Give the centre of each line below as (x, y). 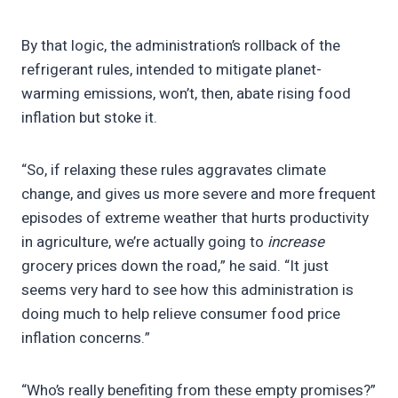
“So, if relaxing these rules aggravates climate (174, 171)
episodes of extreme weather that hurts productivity (195, 219)
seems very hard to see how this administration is (187, 291)
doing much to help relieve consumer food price (181, 314)
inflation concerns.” (88, 338)
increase (296, 243)
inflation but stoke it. (95, 118)
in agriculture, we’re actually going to (144, 243)
